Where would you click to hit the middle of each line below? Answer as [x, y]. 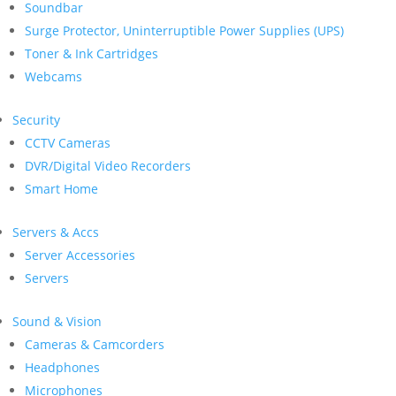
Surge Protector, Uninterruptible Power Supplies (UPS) [184, 30]
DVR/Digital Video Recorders [108, 166]
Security [36, 120]
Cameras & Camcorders [95, 344]
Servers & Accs [56, 232]
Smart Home [61, 189]
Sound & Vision [57, 321]
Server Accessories [80, 255]
